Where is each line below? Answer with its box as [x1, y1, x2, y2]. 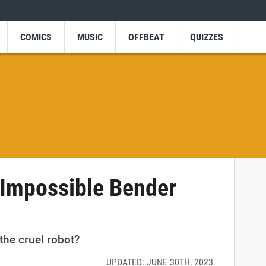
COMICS [20, 31, 52, 43]
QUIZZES [190, 31, 224, 43]
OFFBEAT [128, 31, 165, 43]
